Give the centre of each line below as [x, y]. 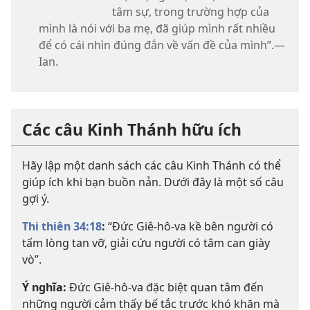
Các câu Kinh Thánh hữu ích [132, 130]
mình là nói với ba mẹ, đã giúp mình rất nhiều [157, 29]
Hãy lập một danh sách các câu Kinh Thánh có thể [152, 166]
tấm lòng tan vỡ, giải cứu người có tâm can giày [146, 243]
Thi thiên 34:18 [62, 227]
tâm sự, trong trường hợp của [191, 12]
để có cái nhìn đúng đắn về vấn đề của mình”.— [162, 45]
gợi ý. [36, 199]
